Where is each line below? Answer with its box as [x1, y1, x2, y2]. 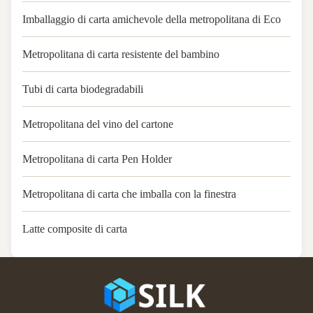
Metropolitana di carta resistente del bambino [22, 48, 219, 60]
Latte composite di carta [22, 223, 127, 235]
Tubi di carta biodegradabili [22, 83, 143, 95]
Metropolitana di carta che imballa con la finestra [22, 188, 236, 200]
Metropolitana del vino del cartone [22, 118, 173, 130]
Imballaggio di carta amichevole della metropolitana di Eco [22, 13, 281, 25]
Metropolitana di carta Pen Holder [22, 153, 172, 165]
